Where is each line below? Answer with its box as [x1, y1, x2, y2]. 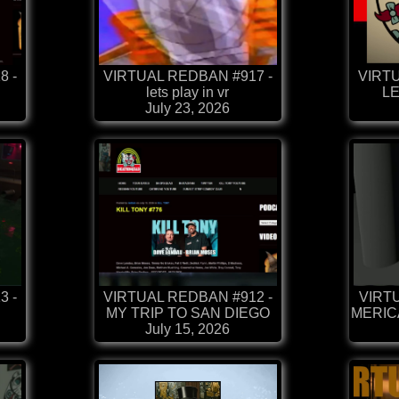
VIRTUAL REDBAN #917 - [102, 69, 273, 85]
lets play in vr [146, 85, 229, 101]
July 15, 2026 [145, 322, 230, 338]
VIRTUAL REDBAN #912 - [102, 289, 273, 305]
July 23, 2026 [145, 101, 230, 117]
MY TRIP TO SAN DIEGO [105, 305, 270, 322]
